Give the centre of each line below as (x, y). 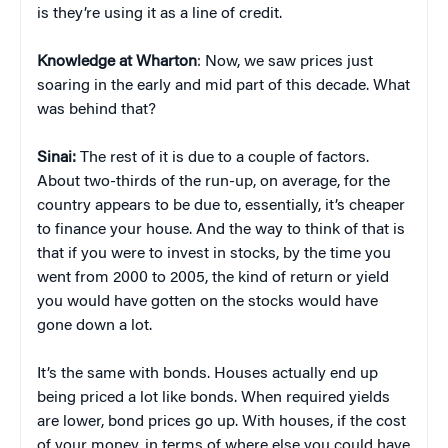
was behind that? (96, 109)
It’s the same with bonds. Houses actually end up (207, 373)
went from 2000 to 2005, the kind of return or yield (213, 277)
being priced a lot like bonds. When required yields (213, 397)
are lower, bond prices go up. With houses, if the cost (221, 421)
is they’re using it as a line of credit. (159, 13)
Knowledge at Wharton (117, 61)
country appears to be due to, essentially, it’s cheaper (221, 205)
